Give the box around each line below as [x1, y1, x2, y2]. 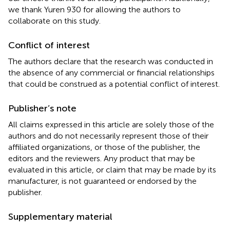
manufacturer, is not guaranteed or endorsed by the [8, 176, 197, 186]
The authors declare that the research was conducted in [8, 56, 213, 66]
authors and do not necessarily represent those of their [8, 130, 208, 141]
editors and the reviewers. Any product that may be [8, 153, 195, 163]
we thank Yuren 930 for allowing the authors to [8, 4, 181, 14]
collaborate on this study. [8, 15, 101, 26]
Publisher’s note [8, 102, 76, 114]
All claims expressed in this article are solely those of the [8, 119, 214, 129]
